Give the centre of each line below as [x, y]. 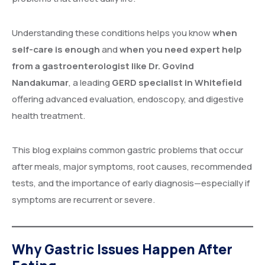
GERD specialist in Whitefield [177, 83]
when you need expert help [181, 49]
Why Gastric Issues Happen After [122, 249]
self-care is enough [56, 49]
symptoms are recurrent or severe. [83, 200]
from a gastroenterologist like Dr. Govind [103, 66]
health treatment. [49, 116]
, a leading [90, 83]
